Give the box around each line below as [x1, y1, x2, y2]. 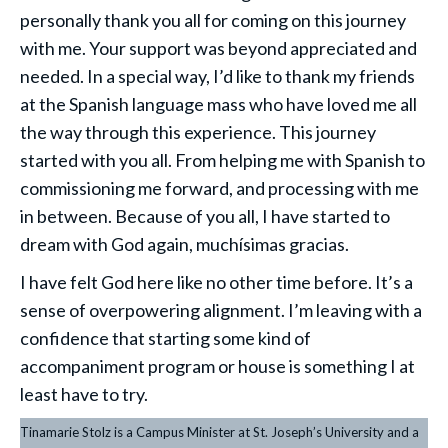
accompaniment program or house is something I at [20, 355, 415, 377]
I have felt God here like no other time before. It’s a [20, 271, 413, 293]
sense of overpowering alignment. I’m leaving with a [20, 299, 422, 321]
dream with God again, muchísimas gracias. [20, 233, 352, 255]
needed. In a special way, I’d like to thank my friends [20, 65, 415, 87]
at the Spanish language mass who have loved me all [20, 93, 417, 115]
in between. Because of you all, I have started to [20, 205, 390, 227]
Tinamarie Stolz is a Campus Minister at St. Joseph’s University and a [20, 424, 419, 440]
